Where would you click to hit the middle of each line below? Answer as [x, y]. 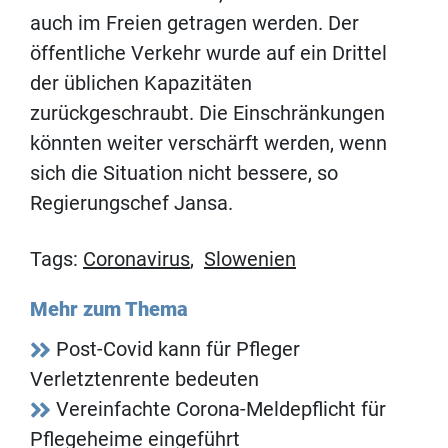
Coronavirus [136, 259]
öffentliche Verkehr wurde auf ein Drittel [208, 53]
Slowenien [250, 259]
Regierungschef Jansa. [131, 203]
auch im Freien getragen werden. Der [194, 23]
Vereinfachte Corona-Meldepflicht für [221, 409]
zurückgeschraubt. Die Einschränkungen [207, 113]
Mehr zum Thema [109, 309]
